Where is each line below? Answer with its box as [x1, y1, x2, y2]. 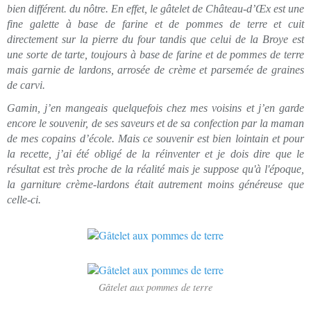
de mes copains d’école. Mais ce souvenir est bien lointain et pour [7, 132, 304, 144]
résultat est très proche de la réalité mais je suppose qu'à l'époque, [7, 162, 304, 175]
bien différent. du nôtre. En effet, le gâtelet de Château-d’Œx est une [7, 3, 304, 15]
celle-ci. [7, 193, 41, 205]
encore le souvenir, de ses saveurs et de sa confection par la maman [7, 117, 304, 129]
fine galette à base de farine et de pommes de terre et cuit [7, 18, 304, 30]
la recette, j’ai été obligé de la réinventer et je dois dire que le [7, 147, 304, 160]
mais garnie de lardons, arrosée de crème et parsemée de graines [7, 64, 304, 76]
